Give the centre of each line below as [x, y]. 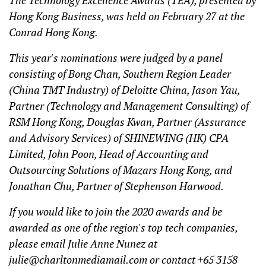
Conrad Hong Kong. [53, 32]
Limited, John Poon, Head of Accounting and [109, 154]
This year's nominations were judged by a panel [116, 58]
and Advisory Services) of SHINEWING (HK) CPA [119, 138]
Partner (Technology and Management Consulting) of [129, 106]
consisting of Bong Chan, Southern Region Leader [120, 74]
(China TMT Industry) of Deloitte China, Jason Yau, [124, 90]
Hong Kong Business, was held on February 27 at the [127, 16]
